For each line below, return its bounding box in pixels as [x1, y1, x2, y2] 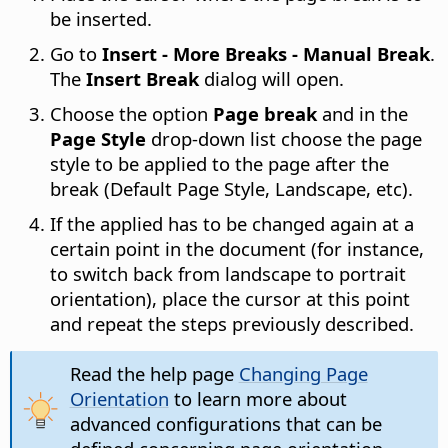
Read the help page [69, 360, 239, 386]
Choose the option [50, 100, 213, 126]
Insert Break [86, 65, 199, 91]
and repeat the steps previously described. [50, 310, 414, 336]
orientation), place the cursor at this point [50, 285, 410, 311]
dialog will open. [199, 65, 344, 91]
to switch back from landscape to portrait [50, 260, 406, 286]
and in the [317, 100, 408, 126]
